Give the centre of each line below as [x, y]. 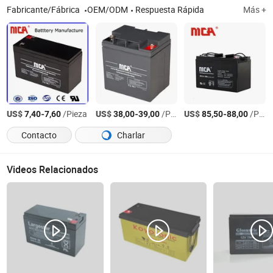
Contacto [39, 136]
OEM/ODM [108, 9]
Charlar [130, 136]
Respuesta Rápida [170, 9]
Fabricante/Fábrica [44, 9]
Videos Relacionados [53, 170]
